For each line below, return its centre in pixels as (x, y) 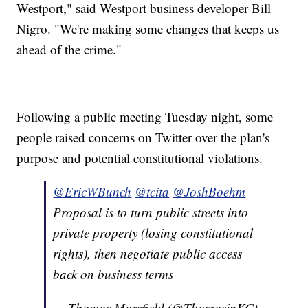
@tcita (152, 192)
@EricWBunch (92, 192)
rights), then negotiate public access (148, 254)
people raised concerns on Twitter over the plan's (143, 137)
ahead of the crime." (69, 49)
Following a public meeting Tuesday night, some (145, 117)
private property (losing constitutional (153, 233)
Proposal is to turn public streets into (151, 212)
